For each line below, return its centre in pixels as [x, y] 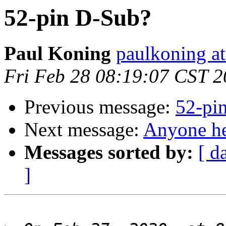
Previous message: [100, 107]
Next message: [84, 130]
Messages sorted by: [109, 152]
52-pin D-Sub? [78, 18]
